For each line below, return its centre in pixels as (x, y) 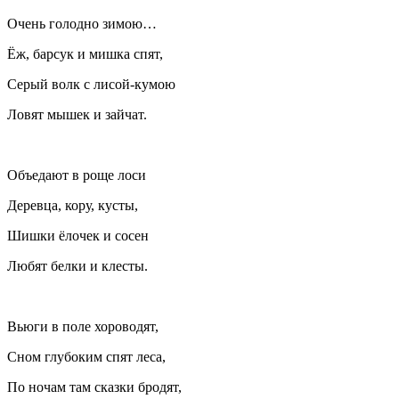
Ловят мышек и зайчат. (77, 115)
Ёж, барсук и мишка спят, (85, 54)
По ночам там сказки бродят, (94, 387)
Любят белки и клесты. (77, 266)
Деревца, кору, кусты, (73, 206)
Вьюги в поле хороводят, (83, 327)
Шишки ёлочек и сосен (78, 236)
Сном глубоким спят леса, (86, 357)
